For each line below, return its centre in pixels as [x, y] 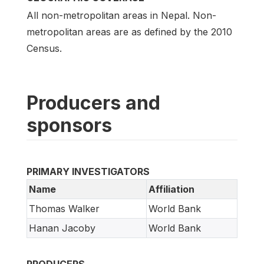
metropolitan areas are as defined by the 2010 [129, 32]
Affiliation [171, 189]
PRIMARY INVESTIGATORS [88, 172]
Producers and [93, 103]
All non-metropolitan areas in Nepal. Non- [121, 16]
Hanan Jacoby [62, 228]
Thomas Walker [64, 209]
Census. [44, 49]
